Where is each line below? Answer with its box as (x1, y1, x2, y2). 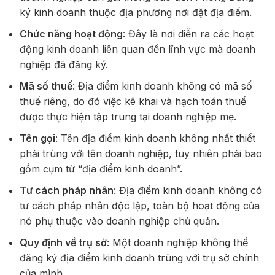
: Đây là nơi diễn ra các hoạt (123, 28, 254, 41)
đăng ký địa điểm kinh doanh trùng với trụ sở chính (20, 252, 259, 265)
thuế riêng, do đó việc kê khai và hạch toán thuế (20, 95, 246, 108)
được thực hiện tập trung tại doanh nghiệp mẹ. (20, 110, 236, 123)
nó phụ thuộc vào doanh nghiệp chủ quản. (20, 215, 219, 228)
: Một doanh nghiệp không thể (107, 236, 248, 249)
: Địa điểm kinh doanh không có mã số (72, 80, 252, 93)
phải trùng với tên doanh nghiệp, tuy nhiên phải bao (20, 147, 262, 160)
